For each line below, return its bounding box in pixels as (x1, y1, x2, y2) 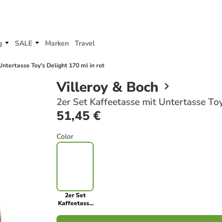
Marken (45, 39, 69, 48)
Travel (75, 39, 95, 48)
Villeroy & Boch (56, 78, 159, 97)
